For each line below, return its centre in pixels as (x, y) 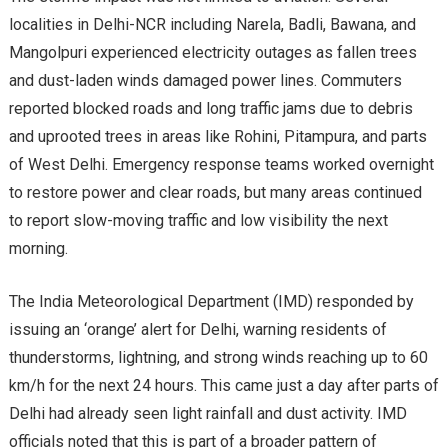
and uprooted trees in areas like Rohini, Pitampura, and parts (217, 137)
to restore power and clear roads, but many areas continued (215, 193)
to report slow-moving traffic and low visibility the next (198, 221)
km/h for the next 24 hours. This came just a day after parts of (223, 386)
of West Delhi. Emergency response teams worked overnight (221, 165)
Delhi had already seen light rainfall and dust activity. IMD (207, 414)
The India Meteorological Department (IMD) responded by (211, 302)
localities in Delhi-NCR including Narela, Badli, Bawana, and (212, 25)
